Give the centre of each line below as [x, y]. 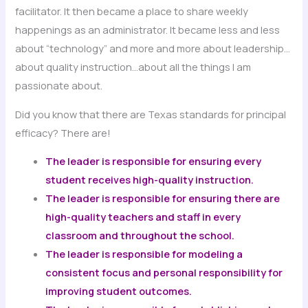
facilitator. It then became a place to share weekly [132, 11]
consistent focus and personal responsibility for [164, 273]
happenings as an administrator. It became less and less [148, 29]
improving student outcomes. [119, 291]
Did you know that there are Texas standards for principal [151, 114]
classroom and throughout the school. [140, 235]
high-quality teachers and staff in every [143, 217]
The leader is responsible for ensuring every [154, 161]
